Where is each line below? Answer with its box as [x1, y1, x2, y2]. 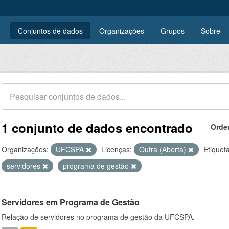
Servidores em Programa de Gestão [2, 196, 140, 208]
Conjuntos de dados [18, 26, 83, 36]
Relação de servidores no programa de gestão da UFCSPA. [2, 212, 195, 222]
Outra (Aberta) [139, 144, 188, 154]
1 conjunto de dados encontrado [2, 119, 193, 136]
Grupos [161, 26, 185, 36]
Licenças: [101, 144, 132, 154]
